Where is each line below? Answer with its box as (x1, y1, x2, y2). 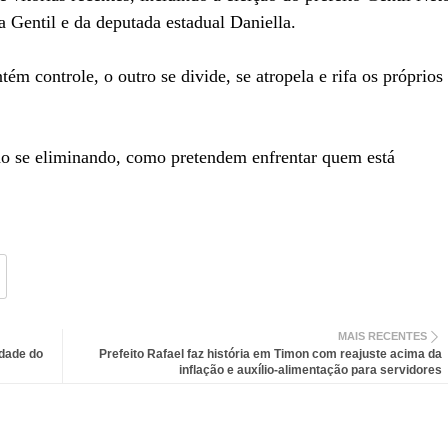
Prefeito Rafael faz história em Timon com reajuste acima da (98, 347, 442, 362)
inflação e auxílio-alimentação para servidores (178, 363, 442, 378)
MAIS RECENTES (337, 330, 427, 342)
